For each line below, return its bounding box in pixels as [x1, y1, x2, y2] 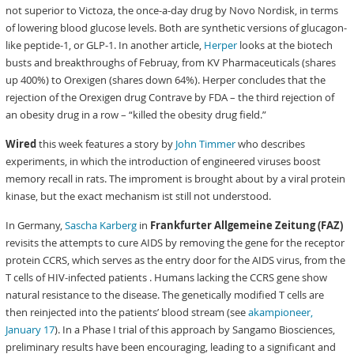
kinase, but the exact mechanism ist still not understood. [6, 189, 272, 203]
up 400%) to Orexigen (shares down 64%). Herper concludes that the [6, 73, 326, 87]
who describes [235, 137, 306, 151]
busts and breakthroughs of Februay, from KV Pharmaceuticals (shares [6, 55, 337, 70]
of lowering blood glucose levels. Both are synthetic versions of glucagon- [6, 21, 348, 35]
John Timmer [175, 137, 236, 151]
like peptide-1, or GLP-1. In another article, [6, 38, 205, 52]
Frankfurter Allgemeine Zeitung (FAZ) [150, 218, 344, 232]
